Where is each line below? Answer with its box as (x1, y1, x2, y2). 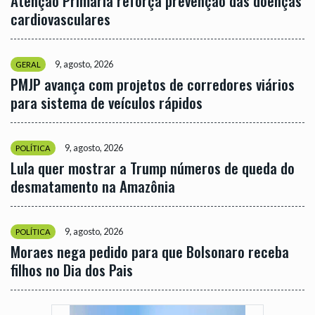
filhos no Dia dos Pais (11, 258, 133, 281)
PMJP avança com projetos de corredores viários (11, 72, 295, 95)
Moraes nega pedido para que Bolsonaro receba (11, 240, 289, 262)
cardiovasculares (11, 7, 110, 30)
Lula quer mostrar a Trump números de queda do (11, 156, 295, 179)
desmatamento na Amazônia (11, 174, 175, 197)
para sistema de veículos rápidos (11, 91, 202, 113)
